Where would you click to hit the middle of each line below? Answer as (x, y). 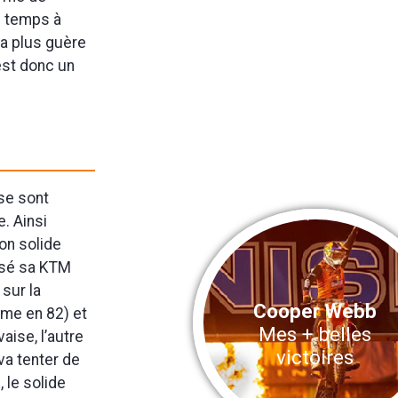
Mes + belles (315, 334)
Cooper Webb (315, 310)
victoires (315, 357)
